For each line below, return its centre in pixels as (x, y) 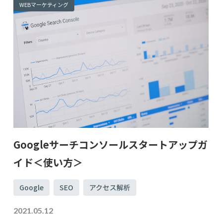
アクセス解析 (110, 187)
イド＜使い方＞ (48, 162)
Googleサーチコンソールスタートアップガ (110, 144)
